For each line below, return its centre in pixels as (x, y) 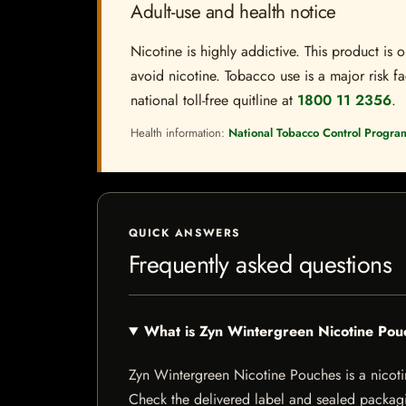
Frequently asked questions (261, 264)
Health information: (179, 133)
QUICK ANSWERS (185, 233)
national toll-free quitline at (214, 100)
